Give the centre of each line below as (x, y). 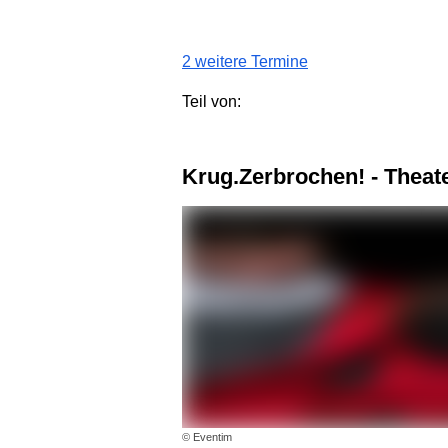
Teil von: (211, 101)
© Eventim (207, 437)
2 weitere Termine (245, 61)
